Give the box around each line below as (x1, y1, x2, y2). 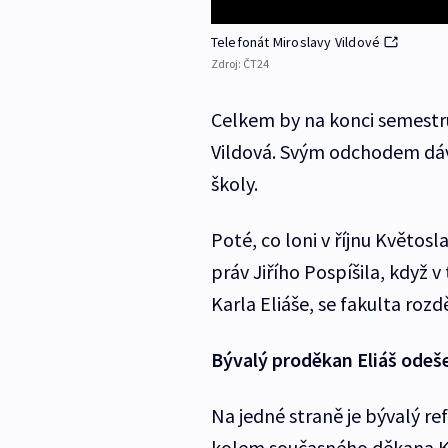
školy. (210, 171, 258, 197)
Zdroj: (210, 56, 243, 72)
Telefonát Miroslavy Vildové (210, 33, 381, 52)
